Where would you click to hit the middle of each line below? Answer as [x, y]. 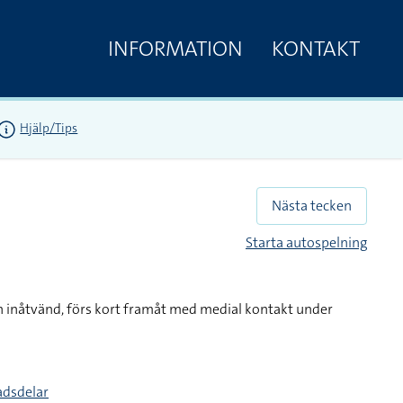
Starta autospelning [306, 242]
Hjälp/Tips [49, 128]
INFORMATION [175, 48]
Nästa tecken [312, 206]
